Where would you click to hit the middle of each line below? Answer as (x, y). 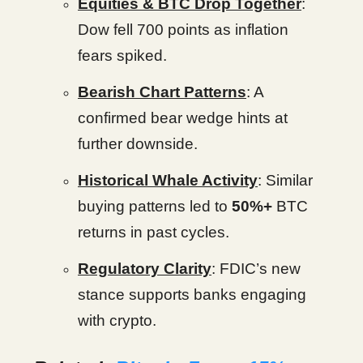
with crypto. (117, 321)
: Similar (285, 181)
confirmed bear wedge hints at (183, 118)
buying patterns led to (155, 207)
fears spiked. (122, 56)
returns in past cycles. (154, 233)
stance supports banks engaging (192, 295)
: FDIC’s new (256, 269)
